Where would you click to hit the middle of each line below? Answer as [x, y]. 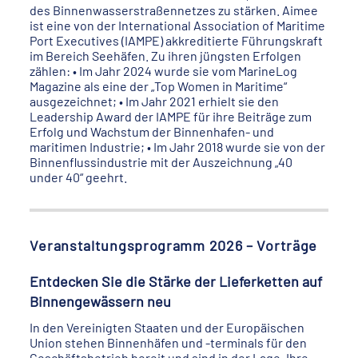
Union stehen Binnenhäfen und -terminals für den [169, 342]
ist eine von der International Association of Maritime [178, 25]
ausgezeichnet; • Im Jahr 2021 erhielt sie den [155, 101]
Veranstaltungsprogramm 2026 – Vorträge [174, 245]
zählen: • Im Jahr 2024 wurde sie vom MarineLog [164, 71]
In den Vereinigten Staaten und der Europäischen [167, 327]
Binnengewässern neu [101, 301]
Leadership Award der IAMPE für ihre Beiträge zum [171, 116]
